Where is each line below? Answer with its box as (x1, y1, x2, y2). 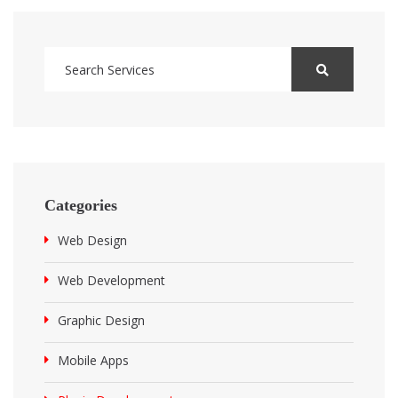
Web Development (58, 272, 165, 289)
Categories (44, 196, 117, 214)
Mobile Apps (58, 352, 129, 369)
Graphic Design (58, 312, 145, 329)
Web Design (58, 232, 127, 249)
